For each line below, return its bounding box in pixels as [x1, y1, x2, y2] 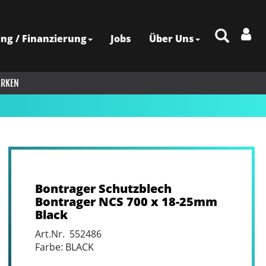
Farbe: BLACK [34, 240, 94, 254]
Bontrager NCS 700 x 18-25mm [34, 194, 217, 210]
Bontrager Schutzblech [34, 180, 172, 197]
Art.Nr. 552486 [34, 227, 102, 240]
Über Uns [149, 32, 194, 45]
